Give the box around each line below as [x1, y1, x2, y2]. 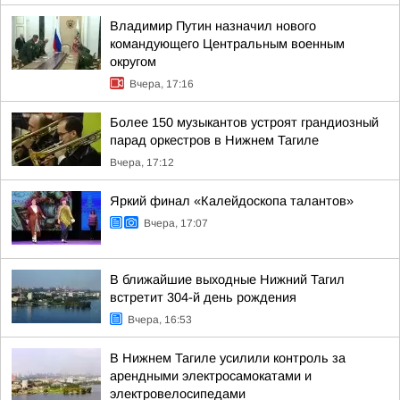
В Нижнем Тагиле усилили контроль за [110, 351, 346, 365]
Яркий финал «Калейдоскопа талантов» [110, 194, 354, 208]
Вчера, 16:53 [128, 313, 192, 326]
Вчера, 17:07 [144, 217, 208, 229]
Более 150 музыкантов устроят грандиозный [110, 115, 379, 129]
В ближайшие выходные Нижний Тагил [110, 272, 345, 287]
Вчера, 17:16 [129, 78, 194, 90]
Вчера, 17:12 [110, 156, 174, 169]
